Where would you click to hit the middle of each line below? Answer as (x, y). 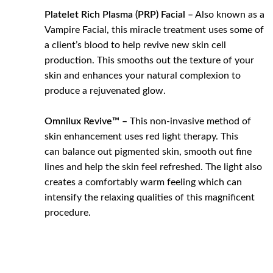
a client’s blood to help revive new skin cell (136, 45)
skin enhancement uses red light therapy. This (142, 136)
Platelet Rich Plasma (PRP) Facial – (119, 14)
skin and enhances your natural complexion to (143, 75)
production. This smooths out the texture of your (150, 60)
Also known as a (229, 14)
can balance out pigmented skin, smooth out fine (148, 151)
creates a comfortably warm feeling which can (144, 182)
